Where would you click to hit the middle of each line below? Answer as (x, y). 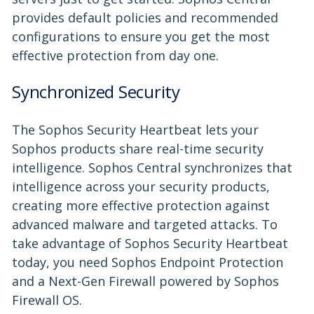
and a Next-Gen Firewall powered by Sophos (145, 281)
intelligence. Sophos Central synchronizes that (152, 167)
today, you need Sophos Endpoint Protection (148, 262)
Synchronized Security (96, 91)
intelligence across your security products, (141, 186)
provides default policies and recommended (145, 17)
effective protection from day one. (115, 55)
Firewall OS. (47, 300)
